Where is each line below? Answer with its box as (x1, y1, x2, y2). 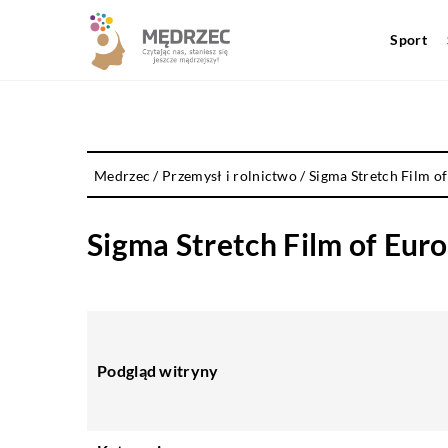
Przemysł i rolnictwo (162, 167, 298, 184)
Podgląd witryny (97, 361, 219, 380)
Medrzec (94, 167, 151, 184)
